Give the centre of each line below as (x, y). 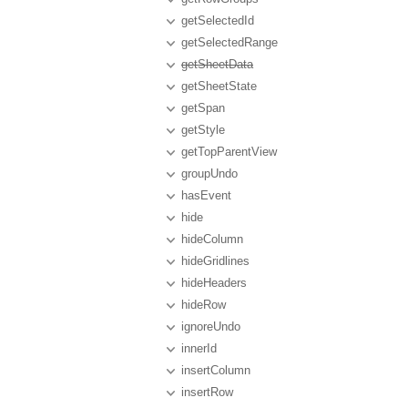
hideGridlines (215, 261)
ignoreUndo (211, 326)
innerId (199, 348)
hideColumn (212, 239)
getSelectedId (218, 20)
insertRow (207, 392)
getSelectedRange (229, 42)
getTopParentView (229, 152)
